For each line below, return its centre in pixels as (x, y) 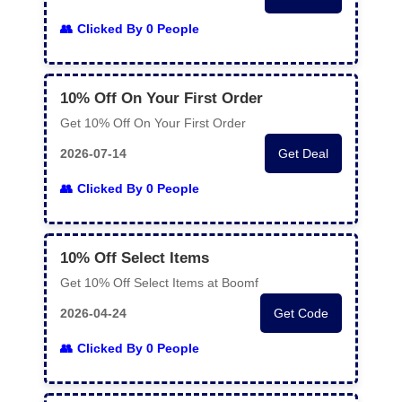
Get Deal (303, 153)
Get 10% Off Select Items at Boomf (159, 283)
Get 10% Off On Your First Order (153, 123)
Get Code (301, 313)
